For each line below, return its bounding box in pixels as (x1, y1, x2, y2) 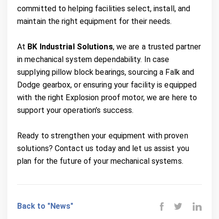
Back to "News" (17, 201, 73, 211)
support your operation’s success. (17, 105, 134, 115)
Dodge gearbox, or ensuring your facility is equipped (17, 80, 197, 89)
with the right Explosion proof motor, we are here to (17, 92, 197, 102)
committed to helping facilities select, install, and (17, 3, 191, 13)
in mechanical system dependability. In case (17, 54, 170, 64)
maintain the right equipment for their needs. (17, 16, 172, 26)
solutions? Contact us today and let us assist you (17, 143, 189, 153)
